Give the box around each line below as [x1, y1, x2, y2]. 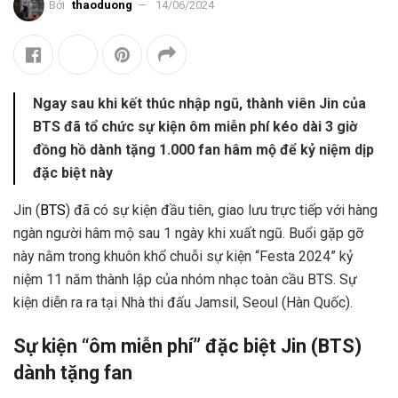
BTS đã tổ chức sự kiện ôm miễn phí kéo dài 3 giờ [33, 117, 357, 135]
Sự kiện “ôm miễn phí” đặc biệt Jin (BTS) [13, 335, 362, 358]
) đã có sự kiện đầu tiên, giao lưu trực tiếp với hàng [66, 201, 378, 219]
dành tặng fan [13, 362, 132, 385]
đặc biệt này [33, 163, 113, 181]
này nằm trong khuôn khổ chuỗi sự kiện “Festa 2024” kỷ [13, 247, 354, 265]
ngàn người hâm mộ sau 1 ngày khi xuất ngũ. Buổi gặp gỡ [13, 224, 363, 242]
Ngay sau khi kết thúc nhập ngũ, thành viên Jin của [33, 94, 366, 112]
